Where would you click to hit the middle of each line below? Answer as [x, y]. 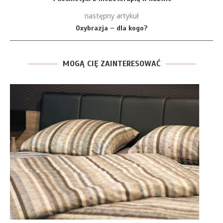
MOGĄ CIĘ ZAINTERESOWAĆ [111, 64]
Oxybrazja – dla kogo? [111, 28]
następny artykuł [111, 16]
